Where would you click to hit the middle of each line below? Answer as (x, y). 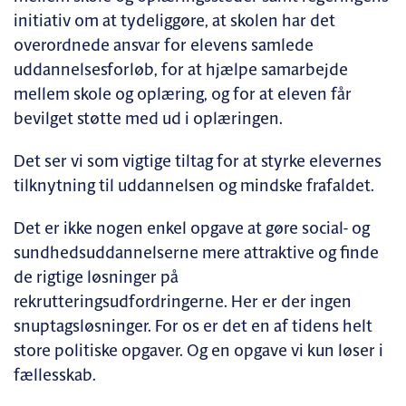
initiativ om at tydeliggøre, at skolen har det (174, 22)
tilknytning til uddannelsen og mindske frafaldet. (194, 187)
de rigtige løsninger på (96, 278)
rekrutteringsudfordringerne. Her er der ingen (183, 303)
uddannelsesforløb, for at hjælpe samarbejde (181, 71)
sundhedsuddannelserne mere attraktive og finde (196, 254)
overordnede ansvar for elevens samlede (164, 46)
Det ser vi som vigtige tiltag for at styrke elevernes (198, 162)
